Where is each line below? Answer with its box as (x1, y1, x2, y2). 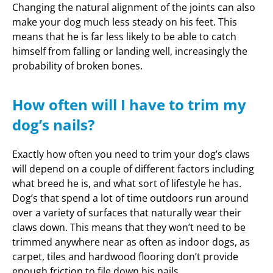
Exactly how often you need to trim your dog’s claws (12, 147, 250, 161)
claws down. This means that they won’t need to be (12, 220, 246, 234)
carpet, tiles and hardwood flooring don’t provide (12, 249, 238, 263)
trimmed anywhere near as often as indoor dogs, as (12, 235, 250, 249)
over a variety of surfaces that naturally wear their (12, 205, 241, 219)
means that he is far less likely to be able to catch (12, 30, 236, 44)
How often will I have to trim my (12, 94, 246, 115)
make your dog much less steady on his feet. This (12, 15, 237, 29)
